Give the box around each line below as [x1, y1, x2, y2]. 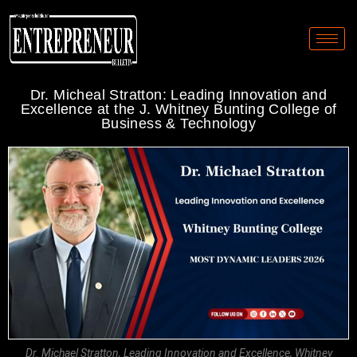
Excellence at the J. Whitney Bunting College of [20, 101, 337, 117]
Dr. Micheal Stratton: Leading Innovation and [29, 87, 328, 103]
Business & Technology [100, 116, 257, 131]
